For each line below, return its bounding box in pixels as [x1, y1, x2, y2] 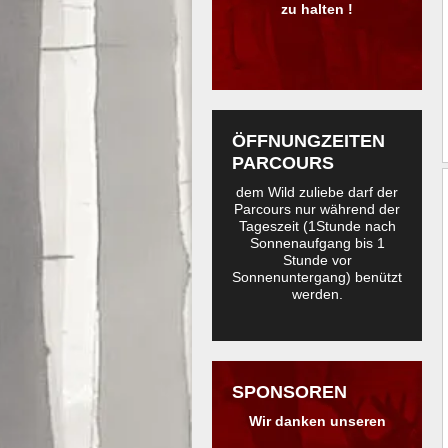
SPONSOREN [232, 381, 347, 402]
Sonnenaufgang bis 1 [249, 235, 385, 251]
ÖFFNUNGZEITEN [232, 131, 385, 151]
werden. [291, 286, 343, 302]
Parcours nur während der [234, 201, 400, 217]
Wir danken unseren [248, 412, 386, 429]
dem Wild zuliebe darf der [236, 184, 398, 200]
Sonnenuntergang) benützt [232, 269, 402, 285]
